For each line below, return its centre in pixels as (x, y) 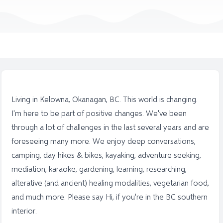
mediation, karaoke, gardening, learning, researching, (99, 168)
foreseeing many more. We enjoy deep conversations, (103, 141)
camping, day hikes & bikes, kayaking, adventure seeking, (106, 155)
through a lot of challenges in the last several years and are (110, 127)
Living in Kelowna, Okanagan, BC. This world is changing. (104, 99)
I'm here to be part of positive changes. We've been (99, 113)
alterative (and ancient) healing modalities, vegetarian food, (110, 182)
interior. (24, 210)
